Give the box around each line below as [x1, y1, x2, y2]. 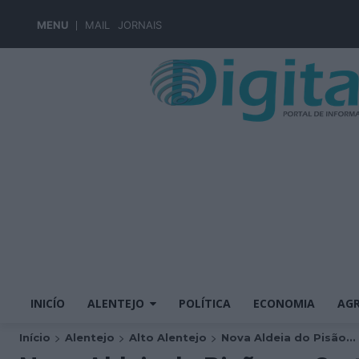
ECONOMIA [253, 296, 315, 311]
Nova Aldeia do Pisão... [221, 331, 356, 344]
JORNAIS [118, 18, 162, 31]
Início [19, 331, 50, 344]
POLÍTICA [179, 296, 231, 311]
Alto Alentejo [129, 331, 207, 344]
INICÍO [30, 296, 65, 311]
